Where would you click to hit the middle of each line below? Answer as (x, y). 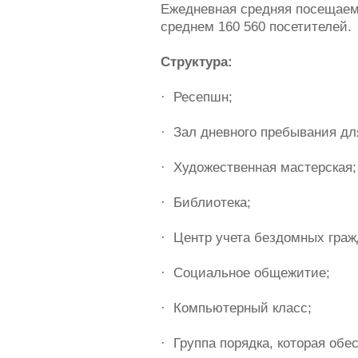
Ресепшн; (203, 97)
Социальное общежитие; (251, 273)
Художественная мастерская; (265, 167)
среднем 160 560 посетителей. (256, 27)
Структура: (196, 62)
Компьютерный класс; (242, 308)
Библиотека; (212, 203)
